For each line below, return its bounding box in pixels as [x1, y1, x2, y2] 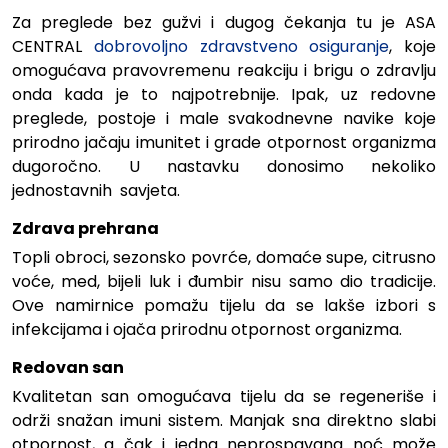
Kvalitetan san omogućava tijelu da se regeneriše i [12, 384, 436, 408]
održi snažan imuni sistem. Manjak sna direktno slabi [12, 408, 436, 432]
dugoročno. [12, 154, 129, 178]
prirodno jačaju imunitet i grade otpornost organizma [12, 130, 436, 154]
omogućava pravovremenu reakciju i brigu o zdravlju [12, 58, 436, 82]
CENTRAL [12, 34, 94, 58]
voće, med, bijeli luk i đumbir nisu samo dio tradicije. [12, 269, 436, 293]
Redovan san [12, 355, 124, 379]
